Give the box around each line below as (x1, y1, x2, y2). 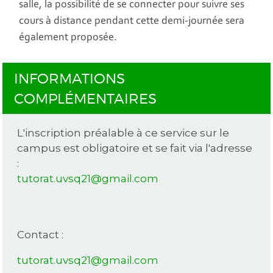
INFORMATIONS (13, 70, 125, 87)
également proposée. (19, 32, 118, 44)
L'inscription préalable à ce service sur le (17, 127, 230, 140)
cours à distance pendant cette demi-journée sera (19, 16, 245, 27)
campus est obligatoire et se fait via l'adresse (17, 142, 253, 155)
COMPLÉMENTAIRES (13, 90, 157, 107)
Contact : (17, 229, 64, 241)
